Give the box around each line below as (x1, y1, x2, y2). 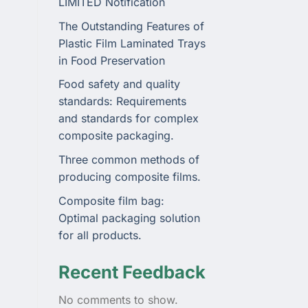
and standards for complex (58, 111, 199, 126)
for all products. (58, 228, 142, 242)
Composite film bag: (58, 193, 164, 208)
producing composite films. (58, 170, 201, 184)
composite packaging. (58, 129, 174, 143)
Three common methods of (58, 153, 199, 167)
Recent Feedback (58, 261, 206, 283)
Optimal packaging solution (58, 210, 200, 225)
